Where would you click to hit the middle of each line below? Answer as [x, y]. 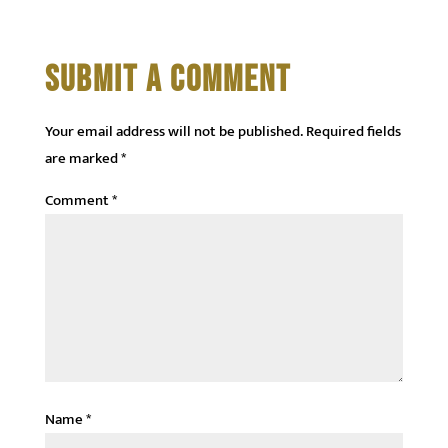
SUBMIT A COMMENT [167, 81]
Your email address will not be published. [173, 132]
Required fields [353, 132]
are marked [82, 159]
